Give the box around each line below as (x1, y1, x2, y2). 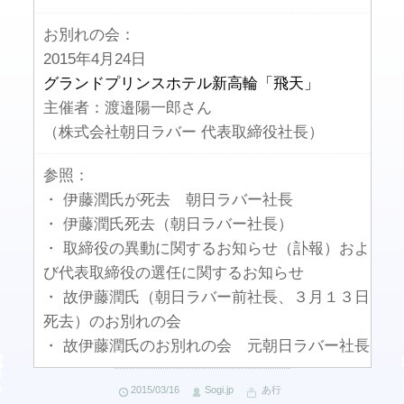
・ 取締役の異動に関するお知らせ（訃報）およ (42, 239, 370, 257)
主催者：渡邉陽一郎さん (42, 98, 212, 116)
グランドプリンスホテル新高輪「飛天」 (42, 74, 319, 92)
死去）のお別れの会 (42, 312, 181, 330)
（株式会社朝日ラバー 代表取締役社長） (42, 123, 324, 141)
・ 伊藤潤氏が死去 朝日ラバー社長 (42, 190, 293, 208)
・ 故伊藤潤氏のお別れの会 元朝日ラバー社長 (42, 336, 370, 354)
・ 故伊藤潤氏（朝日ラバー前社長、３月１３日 (42, 288, 370, 306)
